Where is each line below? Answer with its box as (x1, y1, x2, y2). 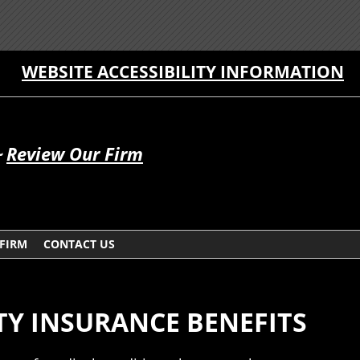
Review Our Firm (6, 141, 143, 166)
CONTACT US (43, 236, 115, 252)
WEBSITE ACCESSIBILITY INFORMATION (22, 60, 344, 83)
